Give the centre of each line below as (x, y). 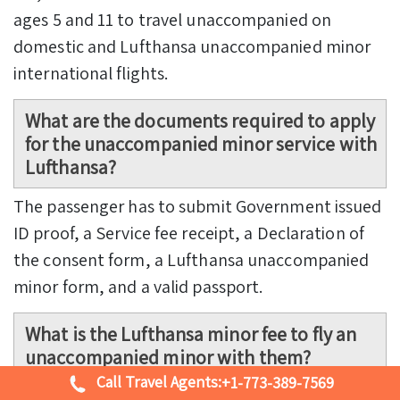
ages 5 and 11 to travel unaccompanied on (173, 19)
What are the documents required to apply (200, 120)
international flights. (91, 73)
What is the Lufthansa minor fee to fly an (191, 333)
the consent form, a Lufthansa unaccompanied (192, 259)
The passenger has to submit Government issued (198, 206)
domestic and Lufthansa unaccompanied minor (192, 46)
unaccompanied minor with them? (168, 357)
